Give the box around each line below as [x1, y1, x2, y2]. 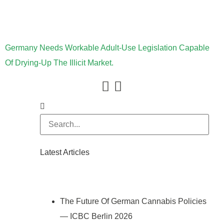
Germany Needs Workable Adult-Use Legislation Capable [5, 43, 209, 52]
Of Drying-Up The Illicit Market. [5, 58, 113, 67]
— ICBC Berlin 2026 [60, 212, 132, 221]
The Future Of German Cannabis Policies [60, 197, 206, 206]
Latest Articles [40, 148, 89, 157]
